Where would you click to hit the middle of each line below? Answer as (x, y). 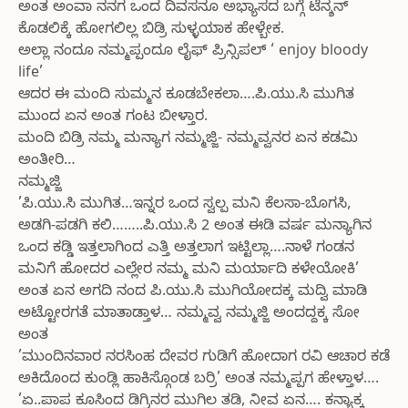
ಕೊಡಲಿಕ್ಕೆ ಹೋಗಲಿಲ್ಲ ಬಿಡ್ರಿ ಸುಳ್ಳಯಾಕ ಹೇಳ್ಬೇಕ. (151, 31)
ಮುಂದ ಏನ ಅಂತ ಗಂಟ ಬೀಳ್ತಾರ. (113, 118)
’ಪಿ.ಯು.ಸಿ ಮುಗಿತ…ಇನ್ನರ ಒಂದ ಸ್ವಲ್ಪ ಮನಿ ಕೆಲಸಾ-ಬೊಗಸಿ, (184, 205)
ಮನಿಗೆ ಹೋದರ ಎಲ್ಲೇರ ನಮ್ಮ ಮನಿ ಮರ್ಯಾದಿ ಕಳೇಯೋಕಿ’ (189, 271)
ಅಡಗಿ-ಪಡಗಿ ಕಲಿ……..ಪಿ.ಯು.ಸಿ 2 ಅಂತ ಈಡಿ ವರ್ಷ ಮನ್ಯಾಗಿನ (195, 227)
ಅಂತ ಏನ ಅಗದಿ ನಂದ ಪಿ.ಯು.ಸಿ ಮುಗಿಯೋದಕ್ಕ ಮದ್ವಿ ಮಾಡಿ (193, 293)
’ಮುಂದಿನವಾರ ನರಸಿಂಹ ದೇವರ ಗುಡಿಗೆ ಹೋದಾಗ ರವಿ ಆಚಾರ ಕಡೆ (204, 358)
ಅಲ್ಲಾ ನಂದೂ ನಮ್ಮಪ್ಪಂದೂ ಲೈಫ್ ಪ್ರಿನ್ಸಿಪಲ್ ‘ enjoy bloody (193, 52)
